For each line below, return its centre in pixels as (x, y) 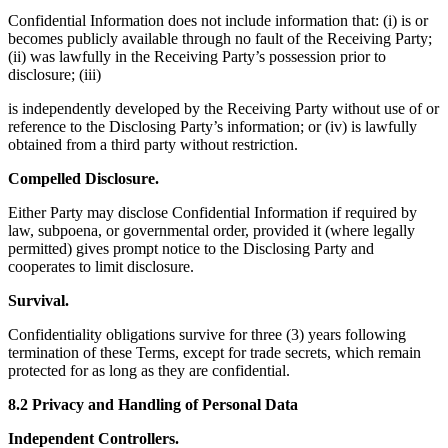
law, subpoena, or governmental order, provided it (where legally (211, 231)
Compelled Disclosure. (83, 179)
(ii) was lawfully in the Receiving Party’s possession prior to (197, 57)
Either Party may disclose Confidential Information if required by (212, 213)
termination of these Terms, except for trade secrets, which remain (214, 353)
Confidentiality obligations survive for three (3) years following (207, 335)
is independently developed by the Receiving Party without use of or (223, 109)
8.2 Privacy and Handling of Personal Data (153, 405)
